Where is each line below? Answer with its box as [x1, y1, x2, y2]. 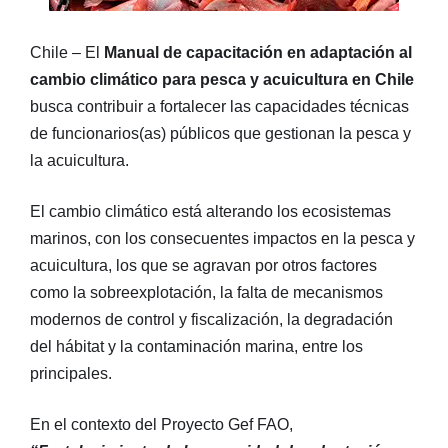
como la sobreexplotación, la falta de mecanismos [30, 283, 383, 301]
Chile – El [30, 43, 104, 61]
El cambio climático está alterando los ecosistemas [30, 202, 391, 220]
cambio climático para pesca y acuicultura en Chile [30, 70, 414, 88]
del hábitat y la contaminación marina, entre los [30, 337, 363, 355]
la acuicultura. [30, 151, 129, 169]
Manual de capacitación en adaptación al [104, 43, 412, 61]
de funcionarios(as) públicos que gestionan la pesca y [30, 124, 411, 142]
